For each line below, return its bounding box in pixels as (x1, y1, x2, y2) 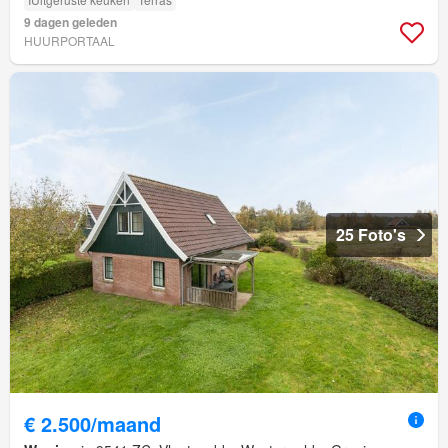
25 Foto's (336, 223, 406, 247)
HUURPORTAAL (24, 32, 115, 50)
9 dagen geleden (24, 13, 117, 32)
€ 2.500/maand (24, 409, 161, 439)
